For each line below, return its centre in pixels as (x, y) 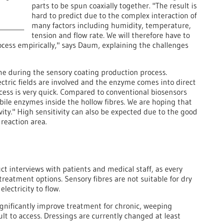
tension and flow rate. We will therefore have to (111, 35)
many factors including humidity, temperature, (111, 25)
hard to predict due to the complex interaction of (114, 15)
